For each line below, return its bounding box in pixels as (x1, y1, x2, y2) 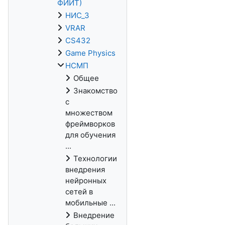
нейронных (65, 176, 106, 185)
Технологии (73, 154, 117, 163)
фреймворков (65, 119, 115, 129)
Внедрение (73, 210, 115, 220)
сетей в (65, 187, 93, 196)
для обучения (65, 130, 116, 140)
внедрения (65, 165, 105, 174)
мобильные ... (65, 198, 116, 207)
